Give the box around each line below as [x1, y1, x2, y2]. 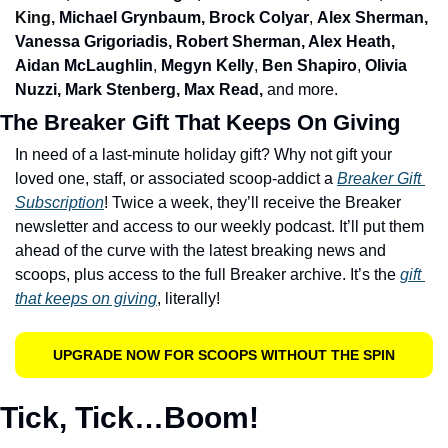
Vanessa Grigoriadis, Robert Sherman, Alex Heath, [15, 33, 395, 51]
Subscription [15, 194, 104, 212]
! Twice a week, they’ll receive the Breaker [104, 194, 401, 212]
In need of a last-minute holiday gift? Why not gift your [15, 146, 392, 164]
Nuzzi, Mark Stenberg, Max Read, [15, 81, 267, 99]
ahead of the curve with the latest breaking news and [15, 242, 386, 260]
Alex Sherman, [317, 9, 428, 27]
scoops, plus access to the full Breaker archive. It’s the [15, 266, 400, 284]
